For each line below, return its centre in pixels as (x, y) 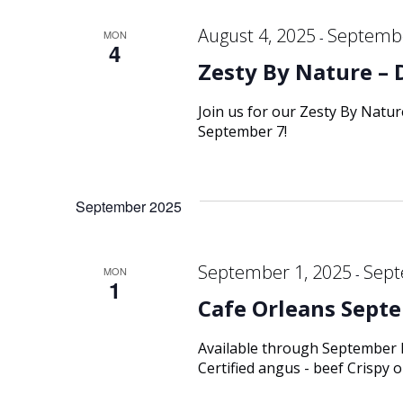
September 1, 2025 (274, 272)
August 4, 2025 (256, 36)
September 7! (242, 131)
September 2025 (129, 206)
